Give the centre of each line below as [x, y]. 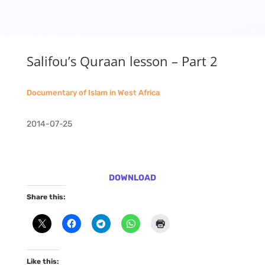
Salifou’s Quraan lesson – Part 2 [122, 61]
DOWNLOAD [132, 178]
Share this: [46, 197]
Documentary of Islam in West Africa [93, 93]
